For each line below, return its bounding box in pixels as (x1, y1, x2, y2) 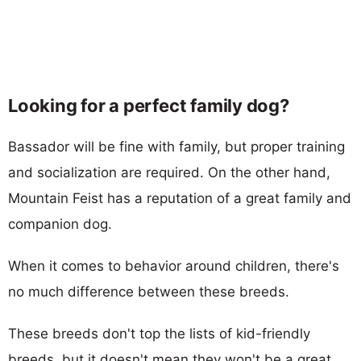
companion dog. (8, 215, 112, 232)
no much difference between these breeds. (8, 283, 289, 300)
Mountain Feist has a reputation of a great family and (8, 189, 351, 206)
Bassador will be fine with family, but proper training (8, 138, 345, 155)
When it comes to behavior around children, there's (8, 257, 339, 274)
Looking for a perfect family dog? (8, 94, 289, 116)
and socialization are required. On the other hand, (8, 164, 330, 180)
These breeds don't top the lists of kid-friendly (8, 325, 310, 342)
